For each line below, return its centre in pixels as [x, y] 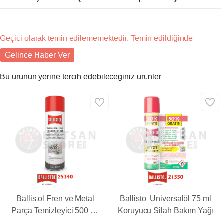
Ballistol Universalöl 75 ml [166, 199]
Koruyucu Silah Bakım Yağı [166, 210]
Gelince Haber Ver [37, 55]
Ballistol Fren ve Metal [55, 199]
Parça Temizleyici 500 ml [55, 210]
